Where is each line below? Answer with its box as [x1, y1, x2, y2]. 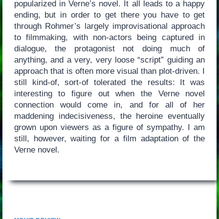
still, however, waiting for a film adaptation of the [14, 133, 205, 143]
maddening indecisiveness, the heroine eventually [14, 111, 205, 121]
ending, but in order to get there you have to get [14, 10, 205, 20]
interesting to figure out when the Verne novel [14, 88, 205, 98]
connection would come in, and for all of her [14, 100, 205, 109]
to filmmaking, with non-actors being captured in [14, 32, 205, 42]
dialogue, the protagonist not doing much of [14, 44, 205, 53]
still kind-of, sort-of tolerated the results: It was [14, 77, 205, 87]
